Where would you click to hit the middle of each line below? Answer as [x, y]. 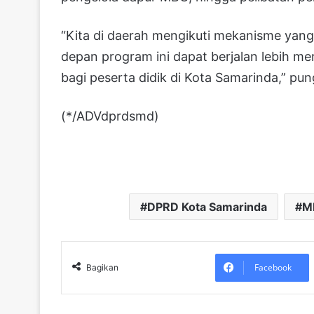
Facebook [273, 267]
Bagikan [102, 267]
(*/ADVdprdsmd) [110, 116]
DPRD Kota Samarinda [207, 206]
